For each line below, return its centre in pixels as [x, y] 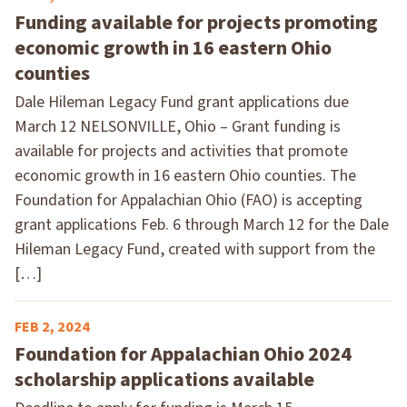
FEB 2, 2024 [52, 327]
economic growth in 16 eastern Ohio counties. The [185, 175]
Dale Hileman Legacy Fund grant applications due [182, 102]
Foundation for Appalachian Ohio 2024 [183, 354]
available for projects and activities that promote [181, 151]
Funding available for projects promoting [196, 22]
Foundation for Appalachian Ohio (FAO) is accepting [189, 200]
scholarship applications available [164, 379]
